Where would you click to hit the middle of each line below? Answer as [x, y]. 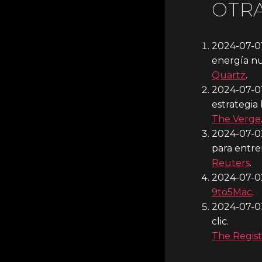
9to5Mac [232, 192]
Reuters [231, 163]
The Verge [236, 119]
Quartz [229, 75]
